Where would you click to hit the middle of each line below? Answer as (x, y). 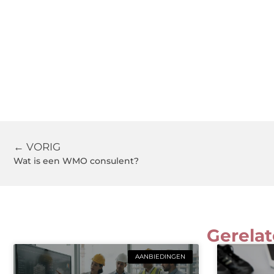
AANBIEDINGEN (160, 257)
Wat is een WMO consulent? (76, 161)
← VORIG (37, 147)
